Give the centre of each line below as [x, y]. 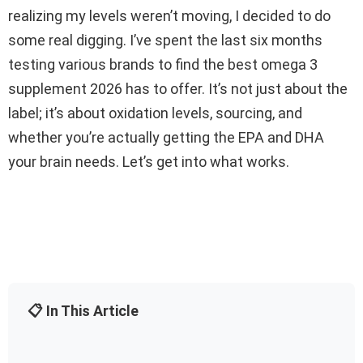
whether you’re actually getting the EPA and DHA [166, 138]
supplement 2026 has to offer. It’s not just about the [178, 89]
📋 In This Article [83, 311]
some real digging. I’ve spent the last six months [165, 41]
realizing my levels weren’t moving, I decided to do [169, 16]
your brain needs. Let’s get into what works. [149, 162]
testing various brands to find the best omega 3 [163, 65]
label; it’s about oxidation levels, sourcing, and [155, 113]
